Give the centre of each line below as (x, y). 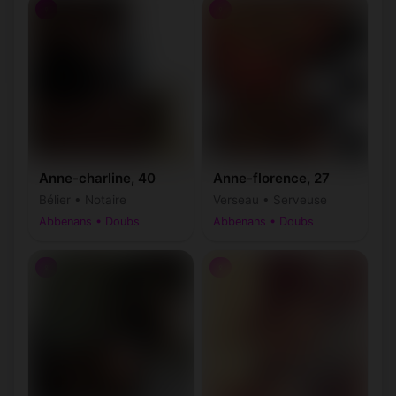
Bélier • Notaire (83, 200)
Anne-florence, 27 (271, 178)
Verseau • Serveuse (270, 200)
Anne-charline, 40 (97, 178)
